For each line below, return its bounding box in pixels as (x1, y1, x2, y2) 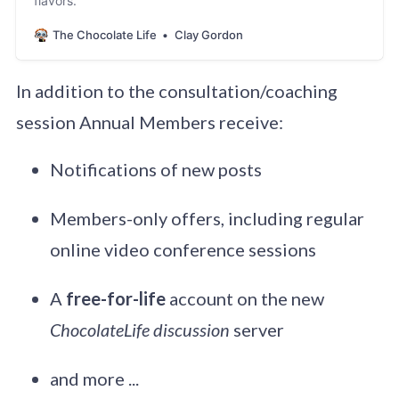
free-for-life (65, 288, 166, 310)
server (229, 319, 284, 341)
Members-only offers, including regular (49, 208, 364, 230)
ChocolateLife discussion (49, 319, 230, 341)
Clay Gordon (174, 28, 243, 43)
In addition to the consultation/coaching (15, 80, 338, 102)
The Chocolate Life (52, 28, 157, 43)
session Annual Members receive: (15, 111, 283, 134)
